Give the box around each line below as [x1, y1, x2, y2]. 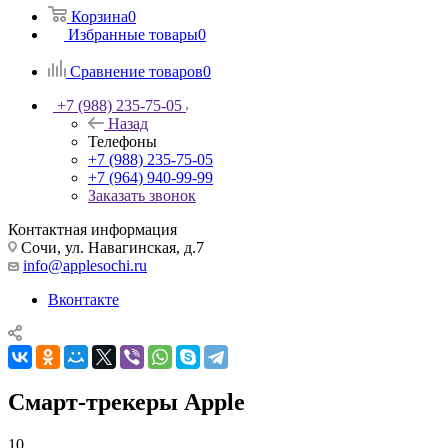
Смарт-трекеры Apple [8, 388, 245, 415]
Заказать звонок [88, 186, 196, 204]
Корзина [71, 7, 128, 25]
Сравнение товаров [70, 62, 203, 80]
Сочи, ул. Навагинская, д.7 [17, 238, 204, 256]
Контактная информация [8, 220, 177, 238]
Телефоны [88, 132, 157, 150]
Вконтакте [48, 290, 119, 308]
